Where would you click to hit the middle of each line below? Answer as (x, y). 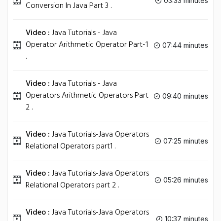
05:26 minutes (185, 180)
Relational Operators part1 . (71, 147)
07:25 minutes (185, 141)
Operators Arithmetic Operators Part (87, 96)
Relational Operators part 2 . (72, 185)
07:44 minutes (184, 45)
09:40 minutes (184, 96)
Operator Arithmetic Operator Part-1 (87, 45)
